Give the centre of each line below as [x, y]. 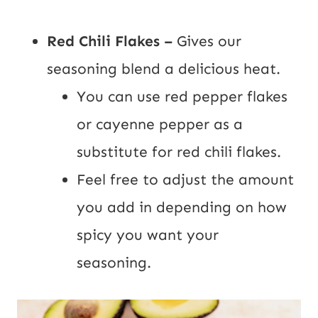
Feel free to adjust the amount [185, 179]
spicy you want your [148, 235]
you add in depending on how [182, 207]
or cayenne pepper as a [160, 124]
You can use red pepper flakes [182, 96]
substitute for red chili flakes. [179, 152]
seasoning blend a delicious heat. [164, 68]
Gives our [209, 41]
